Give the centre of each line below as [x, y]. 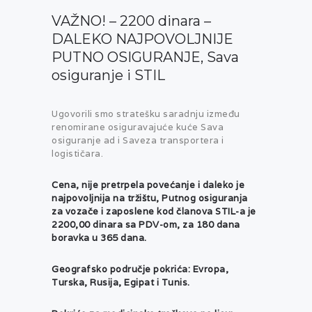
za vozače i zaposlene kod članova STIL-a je [154, 211]
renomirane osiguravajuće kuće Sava [138, 127]
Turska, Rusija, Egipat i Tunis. [121, 282]
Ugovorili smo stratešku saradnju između [146, 114]
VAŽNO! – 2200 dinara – [131, 21]
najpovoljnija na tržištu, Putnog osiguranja [150, 198]
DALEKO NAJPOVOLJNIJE [142, 39]
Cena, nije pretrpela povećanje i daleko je [148, 185]
